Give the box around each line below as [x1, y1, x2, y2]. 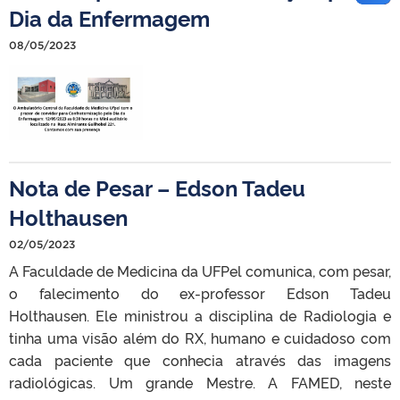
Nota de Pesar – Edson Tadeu [9, 171, 305, 202]
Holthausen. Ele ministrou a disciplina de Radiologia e [9, 304, 391, 325]
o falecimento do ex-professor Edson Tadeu [9, 282, 391, 303]
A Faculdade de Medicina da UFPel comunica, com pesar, [9, 260, 391, 280]
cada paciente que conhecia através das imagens [9, 349, 391, 370]
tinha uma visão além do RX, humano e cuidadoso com [9, 327, 391, 347]
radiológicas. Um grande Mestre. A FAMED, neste [9, 371, 391, 392]
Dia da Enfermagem [9, 2, 210, 32]
